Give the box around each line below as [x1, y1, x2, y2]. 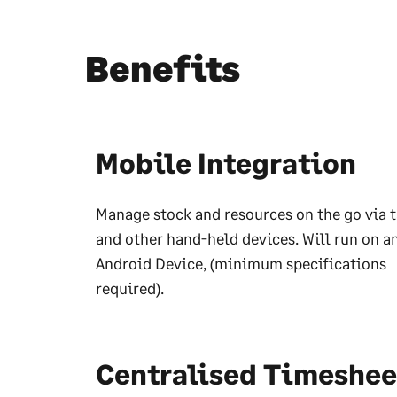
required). [96, 278, 164, 298]
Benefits [85, 47, 240, 90]
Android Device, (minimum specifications [96, 253, 386, 273]
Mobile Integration [96, 145, 356, 180]
